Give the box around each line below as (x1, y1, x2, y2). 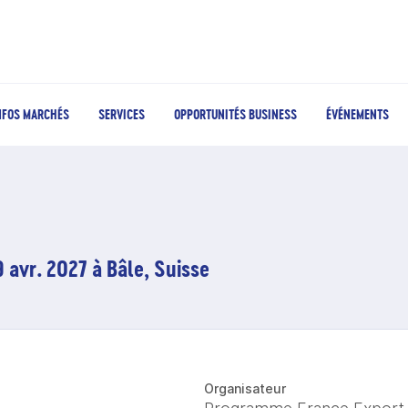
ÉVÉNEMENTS (326, 106, 389, 123)
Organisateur (204, 381, 286, 396)
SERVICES (98, 106, 145, 123)
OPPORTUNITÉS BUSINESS (174, 106, 297, 123)
